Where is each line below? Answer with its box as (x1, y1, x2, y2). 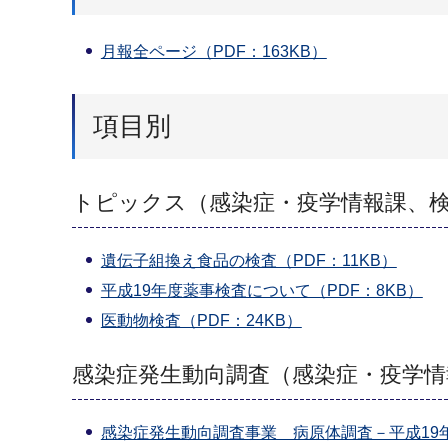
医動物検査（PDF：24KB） (100, 311, 302, 329)
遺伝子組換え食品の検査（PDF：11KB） (100, 251, 397, 269)
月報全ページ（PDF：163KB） (100, 43, 327, 61)
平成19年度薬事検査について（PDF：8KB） (100, 281, 423, 299)
